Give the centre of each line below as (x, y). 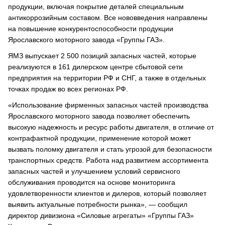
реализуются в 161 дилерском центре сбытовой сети (95, 67)
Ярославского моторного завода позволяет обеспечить (99, 116)
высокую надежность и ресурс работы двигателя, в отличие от (111, 127)
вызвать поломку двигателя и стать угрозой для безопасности (110, 149)
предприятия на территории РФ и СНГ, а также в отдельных (107, 78)
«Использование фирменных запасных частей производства (108, 105)
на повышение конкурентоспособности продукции (91, 29)
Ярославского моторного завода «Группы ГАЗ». (86, 40)
